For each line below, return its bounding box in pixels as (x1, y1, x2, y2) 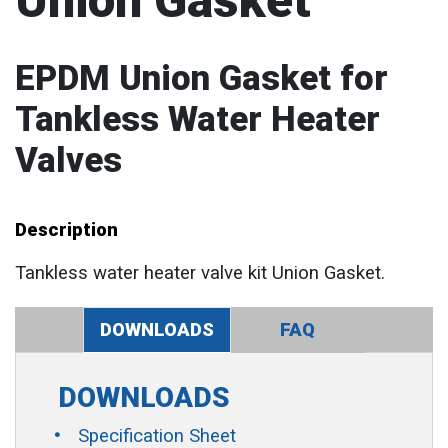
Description (15, 219, 118, 241)
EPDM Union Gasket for (15, 58, 388, 98)
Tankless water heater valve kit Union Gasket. (15, 262, 385, 284)
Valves (15, 140, 122, 180)
